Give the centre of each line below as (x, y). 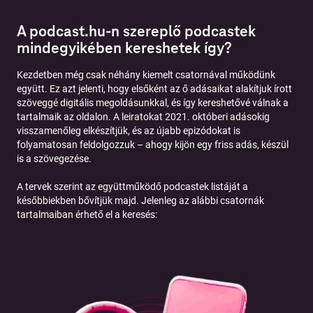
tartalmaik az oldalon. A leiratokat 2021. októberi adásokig (143, 117)
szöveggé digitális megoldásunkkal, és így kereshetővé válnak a (153, 103)
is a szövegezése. (54, 159)
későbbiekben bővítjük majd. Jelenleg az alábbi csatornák (140, 201)
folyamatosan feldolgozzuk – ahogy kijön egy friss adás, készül (153, 145)
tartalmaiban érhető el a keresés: (87, 215)
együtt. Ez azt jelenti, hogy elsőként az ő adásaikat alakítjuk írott (154, 89)
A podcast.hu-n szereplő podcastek (136, 31)
